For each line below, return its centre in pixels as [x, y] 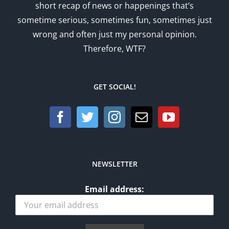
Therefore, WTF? [114, 49]
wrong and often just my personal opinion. [114, 35]
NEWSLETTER [114, 164]
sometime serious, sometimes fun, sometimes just [114, 20]
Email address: [114, 189]
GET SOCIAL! [114, 87]
